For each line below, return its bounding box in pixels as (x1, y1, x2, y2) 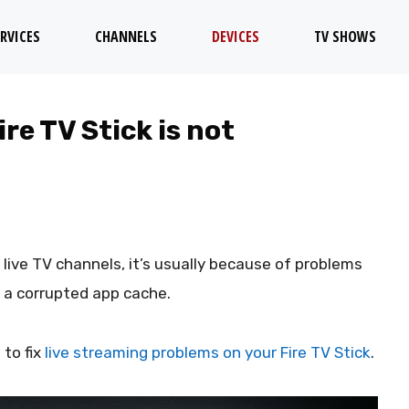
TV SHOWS (314, 26, 376, 47)
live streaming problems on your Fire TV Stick (45, 342, 371, 362)
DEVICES (212, 26, 259, 47)
